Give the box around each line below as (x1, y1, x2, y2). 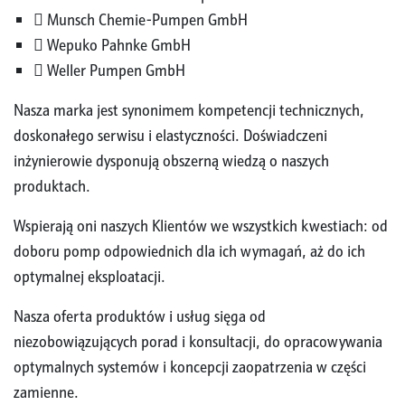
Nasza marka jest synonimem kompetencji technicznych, (14, 99, 364, 121)
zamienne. (14, 381, 86, 403)
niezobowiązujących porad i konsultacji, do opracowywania (14, 331, 382, 353)
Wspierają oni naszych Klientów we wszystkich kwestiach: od (14, 215, 388, 237)
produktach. (14, 175, 90, 197)
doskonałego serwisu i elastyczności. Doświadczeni (14, 125, 327, 146)
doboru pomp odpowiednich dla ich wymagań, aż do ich (14, 240, 365, 262)
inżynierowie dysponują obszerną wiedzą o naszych (14, 150, 329, 172)
